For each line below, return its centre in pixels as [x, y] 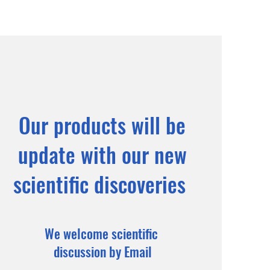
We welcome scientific [103, 233]
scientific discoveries [102, 184]
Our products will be [102, 124]
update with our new [102, 154]
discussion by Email [103, 251]
